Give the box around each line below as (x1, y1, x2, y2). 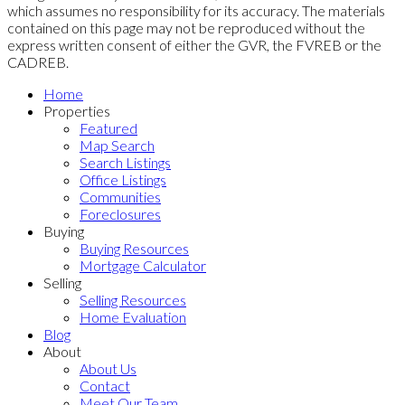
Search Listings (80, 153, 171, 171)
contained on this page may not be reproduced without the (7, 18, 365, 36)
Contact (80, 376, 130, 394)
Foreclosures (80, 204, 161, 222)
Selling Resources (80, 290, 186, 308)
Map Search (80, 136, 155, 154)
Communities (80, 187, 161, 205)
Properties (43, 101, 110, 119)
